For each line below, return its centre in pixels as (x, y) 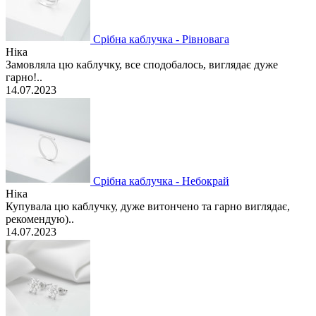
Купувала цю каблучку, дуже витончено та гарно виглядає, (148, 206)
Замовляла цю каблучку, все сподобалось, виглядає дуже (142, 64)
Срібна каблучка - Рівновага (161, 39)
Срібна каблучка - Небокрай (161, 181)
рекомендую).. (40, 219)
